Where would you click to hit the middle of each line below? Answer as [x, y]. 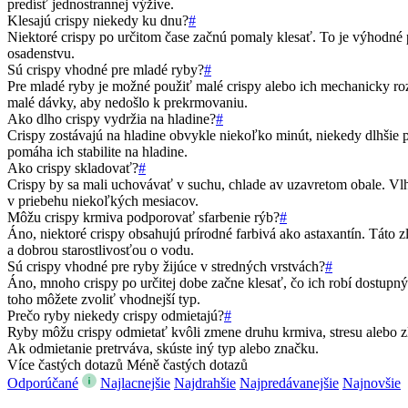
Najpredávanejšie [289, 382]
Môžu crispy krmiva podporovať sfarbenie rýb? [143, 217]
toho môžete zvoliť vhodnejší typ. [104, 299]
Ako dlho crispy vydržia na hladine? [112, 118]
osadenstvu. [41, 53]
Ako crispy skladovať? [73, 168]
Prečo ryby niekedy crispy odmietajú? [116, 315]
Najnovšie [372, 382]
